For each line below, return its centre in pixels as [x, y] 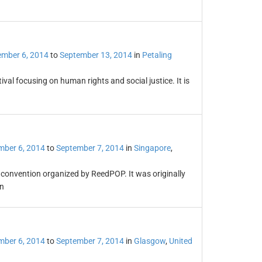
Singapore [152, 148]
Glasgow [149, 241]
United [180, 241]
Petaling [157, 55]
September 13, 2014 [96, 55]
